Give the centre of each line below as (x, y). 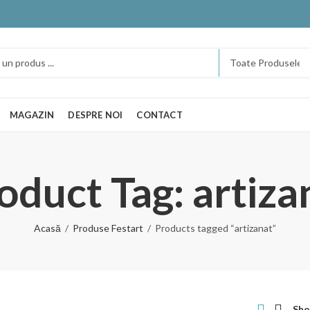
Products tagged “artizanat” (216, 228)
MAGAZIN (32, 115)
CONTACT (159, 115)
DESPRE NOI (95, 115)
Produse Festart (108, 228)
